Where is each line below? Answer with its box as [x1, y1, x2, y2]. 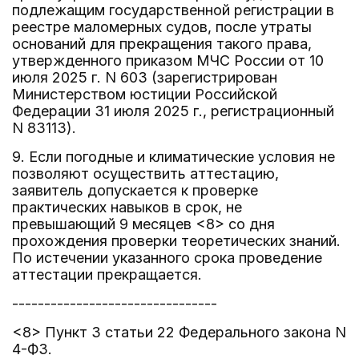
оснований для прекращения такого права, [12, 35, 312, 52]
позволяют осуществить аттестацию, [12, 165, 279, 182]
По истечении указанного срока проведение [12, 249, 322, 266]
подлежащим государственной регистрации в [12, 2, 334, 18]
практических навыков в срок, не [12, 199, 242, 216]
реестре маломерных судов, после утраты [12, 18, 312, 35]
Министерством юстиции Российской [12, 86, 277, 103]
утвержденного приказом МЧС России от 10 [12, 52, 324, 69]
